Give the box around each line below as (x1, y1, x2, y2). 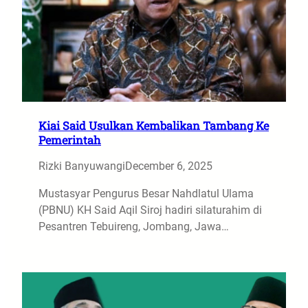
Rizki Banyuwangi (38, 159, 125, 173)
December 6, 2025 (125, 159, 212, 173)
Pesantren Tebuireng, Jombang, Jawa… (38, 220, 229, 233)
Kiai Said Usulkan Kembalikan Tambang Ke (38, 118, 269, 133)
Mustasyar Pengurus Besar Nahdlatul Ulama (38, 187, 254, 200)
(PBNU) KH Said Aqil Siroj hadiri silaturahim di (38, 203, 262, 217)
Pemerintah (38, 133, 101, 147)
